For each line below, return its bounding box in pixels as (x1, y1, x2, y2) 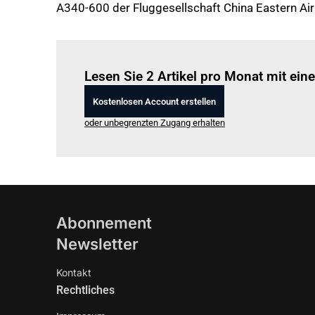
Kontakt (56, 266, 91, 278)
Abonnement (56, 214, 152, 232)
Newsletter (56, 235, 139, 253)
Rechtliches (56, 283, 115, 297)
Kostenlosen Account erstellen (93, 96, 216, 107)
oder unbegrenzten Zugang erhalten (84, 117, 225, 128)
